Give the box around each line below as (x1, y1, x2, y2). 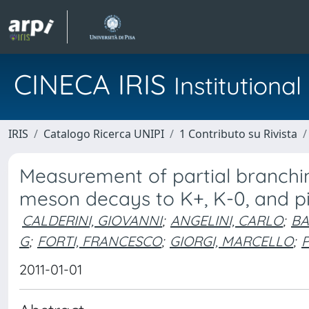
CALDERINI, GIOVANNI (22, 212, 162, 229)
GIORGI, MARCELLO (170, 232, 293, 250)
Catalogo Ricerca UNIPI (43, 126, 164, 141)
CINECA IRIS (14, 67, 174, 101)
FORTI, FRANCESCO (37, 232, 161, 250)
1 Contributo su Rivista (179, 126, 297, 141)
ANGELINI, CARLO (170, 212, 283, 229)
